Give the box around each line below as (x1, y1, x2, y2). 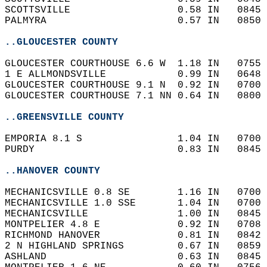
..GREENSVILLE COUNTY (5, 112, 124, 123)
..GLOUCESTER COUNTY (5, 37, 118, 48)
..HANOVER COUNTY (5, 166, 100, 176)
